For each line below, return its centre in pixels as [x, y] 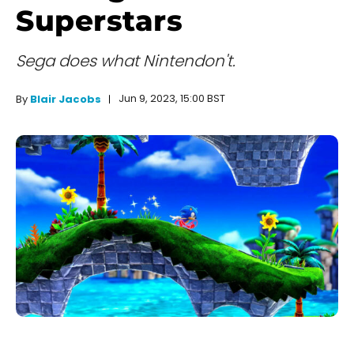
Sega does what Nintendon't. [126, 61]
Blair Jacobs [66, 100]
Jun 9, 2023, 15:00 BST [172, 99]
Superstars [99, 21]
